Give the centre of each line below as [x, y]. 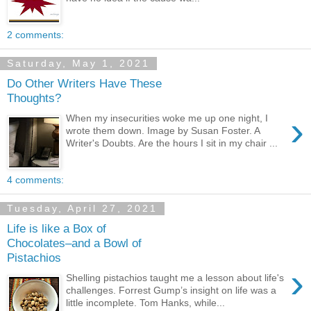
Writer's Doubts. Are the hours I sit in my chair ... [172, 143]
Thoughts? [34, 98]
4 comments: [35, 180]
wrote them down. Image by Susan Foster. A [163, 130]
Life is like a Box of [57, 229]
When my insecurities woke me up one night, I [167, 118]
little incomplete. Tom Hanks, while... [146, 302]
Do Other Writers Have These [84, 84]
